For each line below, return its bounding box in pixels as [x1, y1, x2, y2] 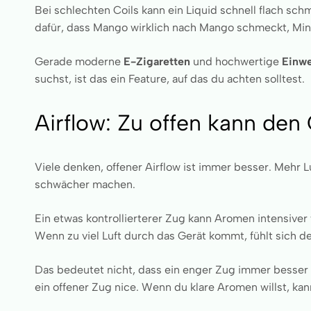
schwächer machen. [35, 178, 135, 191]
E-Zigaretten [124, 55, 190, 68]
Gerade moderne [35, 55, 124, 68]
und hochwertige [190, 55, 282, 68]
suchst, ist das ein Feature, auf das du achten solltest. [35, 72, 305, 85]
